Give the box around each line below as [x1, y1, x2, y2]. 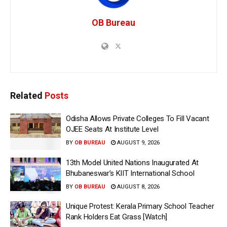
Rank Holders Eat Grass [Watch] [66, 212, 167, 222]
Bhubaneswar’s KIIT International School [66, 168, 195, 178]
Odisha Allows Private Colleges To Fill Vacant [66, 114, 209, 124]
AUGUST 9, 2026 [116, 139, 160, 146]
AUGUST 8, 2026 [116, 183, 160, 190]
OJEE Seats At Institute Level [66, 125, 159, 134]
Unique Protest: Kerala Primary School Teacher [66, 202, 214, 211]
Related [10, 90, 43, 101]
